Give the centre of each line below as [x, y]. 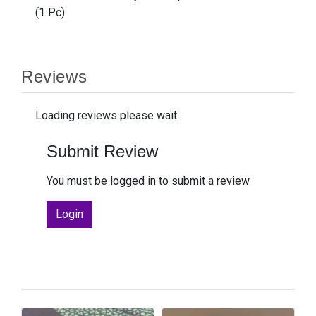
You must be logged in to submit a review [148, 181]
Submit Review [102, 152]
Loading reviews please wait [106, 116]
